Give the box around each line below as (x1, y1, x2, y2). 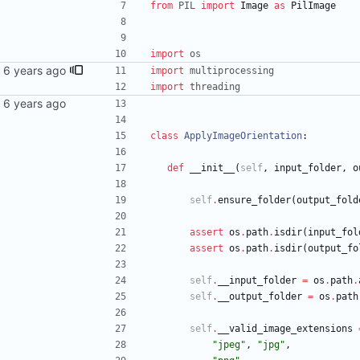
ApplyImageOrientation (184, 130, 302, 142)
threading (190, 81, 240, 93)
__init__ (190, 162, 235, 174)
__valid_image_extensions (218, 323, 353, 335)
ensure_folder (218, 194, 291, 207)
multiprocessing (190, 65, 274, 77)
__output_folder (218, 291, 302, 303)
